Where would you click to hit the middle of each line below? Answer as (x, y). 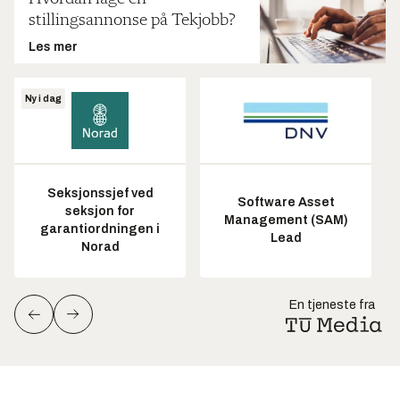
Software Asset (286, 203)
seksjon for (100, 212)
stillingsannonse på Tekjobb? (132, 20)
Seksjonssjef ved (100, 194)
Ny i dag (43, 98)
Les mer (53, 46)
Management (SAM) (286, 221)
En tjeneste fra (332, 304)
